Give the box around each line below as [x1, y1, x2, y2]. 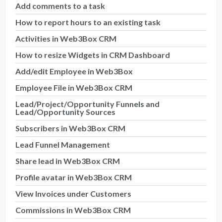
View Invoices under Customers [15, 189, 131, 198]
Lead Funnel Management [15, 140, 110, 149]
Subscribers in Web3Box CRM [15, 123, 125, 133]
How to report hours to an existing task [15, 17, 161, 27]
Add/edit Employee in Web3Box [15, 66, 133, 76]
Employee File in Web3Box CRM [15, 83, 132, 92]
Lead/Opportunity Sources [15, 107, 115, 116]
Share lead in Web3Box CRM [15, 156, 120, 166]
